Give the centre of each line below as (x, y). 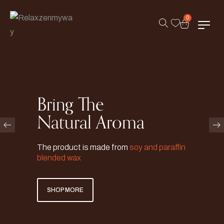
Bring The (70, 104)
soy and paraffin (157, 147)
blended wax (59, 157)
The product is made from (83, 147)
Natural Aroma (91, 122)
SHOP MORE (65, 190)
